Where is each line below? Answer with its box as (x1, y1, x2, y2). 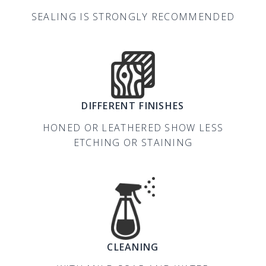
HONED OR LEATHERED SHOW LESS (42, 121, 224, 134)
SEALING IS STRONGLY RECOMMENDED (31, 10, 235, 24)
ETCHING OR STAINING (73, 135, 193, 149)
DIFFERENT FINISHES (81, 99, 185, 112)
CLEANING (107, 240, 159, 254)
